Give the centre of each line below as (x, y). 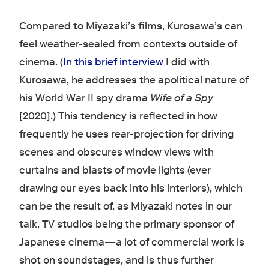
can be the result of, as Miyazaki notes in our (125, 207)
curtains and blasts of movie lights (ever (115, 171)
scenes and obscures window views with (116, 153)
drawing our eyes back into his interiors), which (131, 189)
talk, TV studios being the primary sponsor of (126, 225)
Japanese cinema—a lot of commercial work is (131, 243)
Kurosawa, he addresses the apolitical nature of (134, 80)
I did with (186, 62)
